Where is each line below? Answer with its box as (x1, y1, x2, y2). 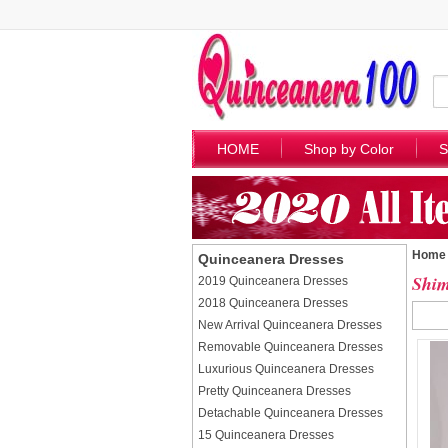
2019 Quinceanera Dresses (198, 274, 348, 288)
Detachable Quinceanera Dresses (198, 406, 383, 420)
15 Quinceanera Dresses (198, 428, 334, 442)
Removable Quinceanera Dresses (198, 340, 383, 354)
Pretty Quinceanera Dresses (198, 384, 351, 398)
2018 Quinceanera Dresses (198, 296, 348, 310)
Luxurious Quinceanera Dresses (198, 362, 374, 376)
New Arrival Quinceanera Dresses (198, 318, 382, 332)
